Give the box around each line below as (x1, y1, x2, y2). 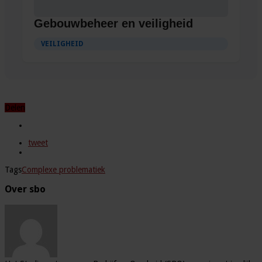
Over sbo (5, 184, 46, 195)
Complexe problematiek (22, 164, 105, 174)
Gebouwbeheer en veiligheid (34, 16, 193, 30)
